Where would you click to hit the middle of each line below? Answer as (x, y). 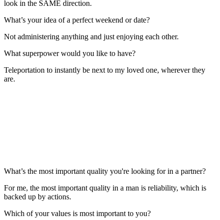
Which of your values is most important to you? (77, 213)
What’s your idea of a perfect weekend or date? (77, 20)
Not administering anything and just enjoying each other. (91, 36)
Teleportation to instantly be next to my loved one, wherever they (105, 70)
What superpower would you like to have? (70, 53)
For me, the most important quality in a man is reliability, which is (105, 188)
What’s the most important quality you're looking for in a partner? (105, 171)
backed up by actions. (38, 196)
